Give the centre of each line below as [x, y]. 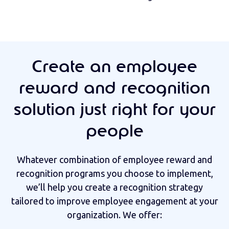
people [114, 132]
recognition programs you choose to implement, [114, 174]
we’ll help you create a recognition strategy [114, 187]
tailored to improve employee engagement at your [114, 201]
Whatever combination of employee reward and [114, 160]
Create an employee [114, 68]
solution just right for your [114, 111]
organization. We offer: [114, 215]
